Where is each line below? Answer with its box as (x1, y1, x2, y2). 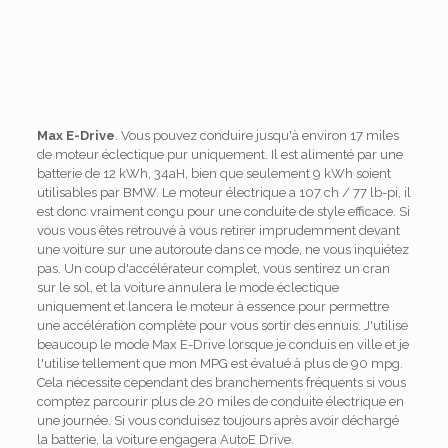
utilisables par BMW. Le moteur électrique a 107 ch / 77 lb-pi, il (36, 185, 411, 201)
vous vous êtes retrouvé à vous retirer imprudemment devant (36, 223, 400, 239)
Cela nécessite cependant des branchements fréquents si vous (36, 375, 406, 391)
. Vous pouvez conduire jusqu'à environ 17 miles (114, 128, 399, 144)
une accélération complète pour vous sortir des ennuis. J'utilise (36, 318, 408, 334)
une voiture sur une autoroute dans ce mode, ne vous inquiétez (36, 242, 409, 258)
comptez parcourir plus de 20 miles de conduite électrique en (36, 394, 404, 410)
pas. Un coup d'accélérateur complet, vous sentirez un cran (36, 261, 390, 277)
